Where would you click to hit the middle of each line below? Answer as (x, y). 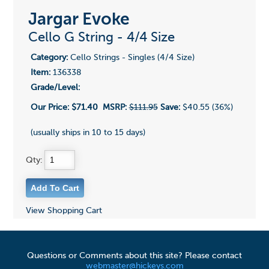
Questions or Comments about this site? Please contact (134, 256)
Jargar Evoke (79, 20)
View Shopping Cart (64, 211)
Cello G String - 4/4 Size (101, 38)
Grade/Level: (55, 88)
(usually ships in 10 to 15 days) (88, 133)
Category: (49, 58)
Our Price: (51, 108)
